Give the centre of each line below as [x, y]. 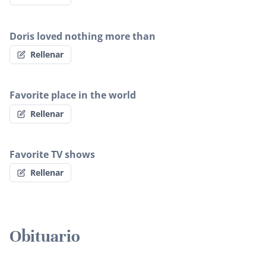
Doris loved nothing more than [83, 36]
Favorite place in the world [73, 95]
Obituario [45, 237]
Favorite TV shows [52, 154]
